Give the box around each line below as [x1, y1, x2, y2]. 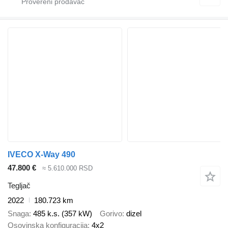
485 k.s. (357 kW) [33, 209, 92, 218]
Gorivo [100, 209, 122, 218]
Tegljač [8, 181, 31, 190]
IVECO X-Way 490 [8, 150, 75, 159]
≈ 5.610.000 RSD [42, 164, 93, 173]
